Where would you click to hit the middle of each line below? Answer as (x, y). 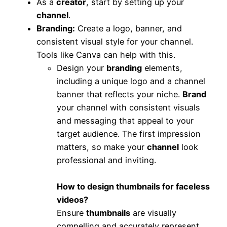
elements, (162, 68)
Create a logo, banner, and (128, 28)
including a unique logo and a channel (131, 81)
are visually (153, 213)
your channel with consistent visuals (128, 107)
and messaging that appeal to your (125, 120)
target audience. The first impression (129, 134)
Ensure (71, 213)
